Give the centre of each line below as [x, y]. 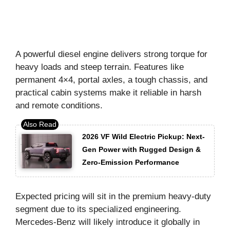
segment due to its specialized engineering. [98, 209]
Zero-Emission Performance [131, 162]
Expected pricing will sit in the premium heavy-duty [113, 197]
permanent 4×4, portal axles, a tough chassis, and [111, 80]
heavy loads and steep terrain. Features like [100, 67]
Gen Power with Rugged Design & [141, 149]
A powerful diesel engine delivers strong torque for [111, 54]
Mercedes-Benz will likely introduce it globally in [108, 222]
